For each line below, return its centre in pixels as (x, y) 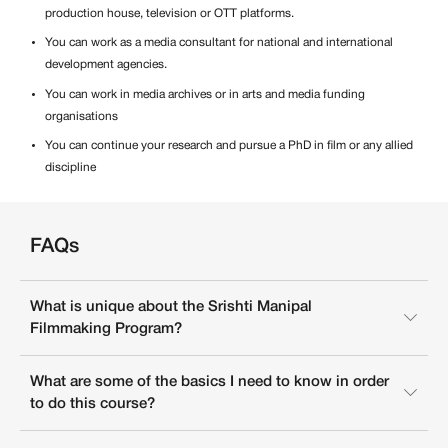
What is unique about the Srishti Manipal (171, 306)
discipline (70, 168)
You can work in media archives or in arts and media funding (205, 94)
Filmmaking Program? (106, 328)
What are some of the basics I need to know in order (209, 381)
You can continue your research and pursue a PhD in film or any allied (229, 146)
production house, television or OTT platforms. (169, 13)
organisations (81, 116)
